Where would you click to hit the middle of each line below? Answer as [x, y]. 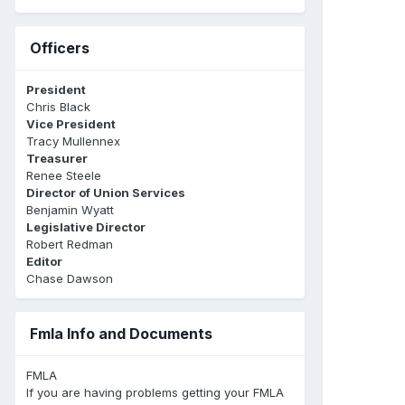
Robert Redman [70, 244]
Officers [60, 47]
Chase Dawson [70, 278]
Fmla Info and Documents [121, 333]
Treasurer [57, 158]
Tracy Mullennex [73, 141]
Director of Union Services [106, 192]
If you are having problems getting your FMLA [155, 392]
